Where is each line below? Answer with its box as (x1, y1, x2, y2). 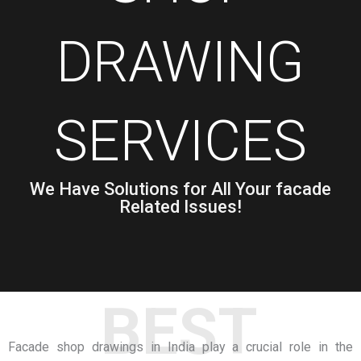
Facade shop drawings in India (8, 338, 195, 355)
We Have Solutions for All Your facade (30, 178, 331, 199)
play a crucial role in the (194, 338, 354, 355)
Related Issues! (119, 196, 242, 217)
